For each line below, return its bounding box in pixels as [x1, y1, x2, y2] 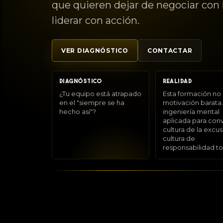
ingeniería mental [162, 107, 220, 115]
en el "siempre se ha [59, 98, 124, 107]
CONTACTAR [147, 46, 193, 54]
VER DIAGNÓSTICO [61, 46, 128, 54]
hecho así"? [59, 107, 96, 115]
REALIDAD [162, 78, 192, 85]
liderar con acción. [52, 14, 139, 26]
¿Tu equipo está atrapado [59, 89, 141, 98]
